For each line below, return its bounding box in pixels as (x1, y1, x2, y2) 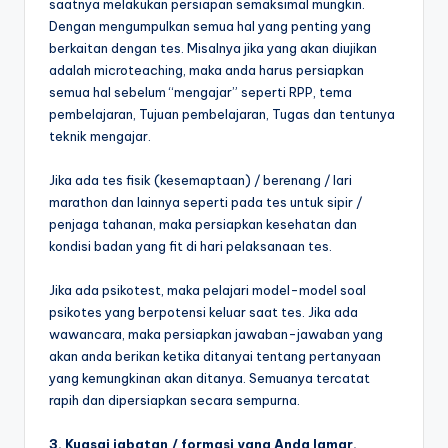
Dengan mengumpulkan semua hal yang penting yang (49, 17, 371, 34)
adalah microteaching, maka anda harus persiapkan (49, 61, 364, 78)
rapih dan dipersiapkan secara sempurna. (49, 391, 300, 408)
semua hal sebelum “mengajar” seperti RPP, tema (49, 83, 352, 100)
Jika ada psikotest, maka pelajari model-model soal (49, 281, 366, 298)
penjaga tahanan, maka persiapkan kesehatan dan (49, 215, 357, 232)
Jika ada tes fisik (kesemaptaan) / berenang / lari (49, 171, 352, 188)
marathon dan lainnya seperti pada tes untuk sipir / (49, 193, 362, 210)
